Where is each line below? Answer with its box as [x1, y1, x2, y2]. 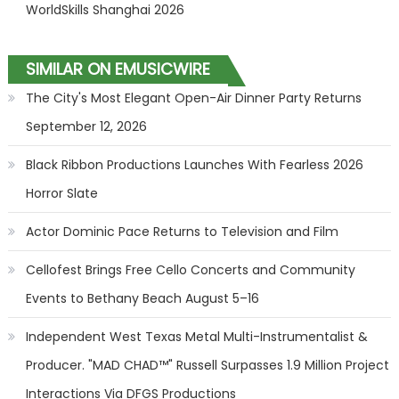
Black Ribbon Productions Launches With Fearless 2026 [25, 156, 363, 174]
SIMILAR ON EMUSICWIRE [25, 58, 210, 80]
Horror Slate [25, 184, 98, 202]
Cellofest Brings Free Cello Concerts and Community [25, 261, 355, 279]
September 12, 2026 [25, 118, 147, 135]
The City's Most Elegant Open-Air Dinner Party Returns [25, 89, 362, 107]
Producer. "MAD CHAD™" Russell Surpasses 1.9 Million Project [25, 356, 389, 374]
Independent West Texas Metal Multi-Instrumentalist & [25, 328, 368, 346]
